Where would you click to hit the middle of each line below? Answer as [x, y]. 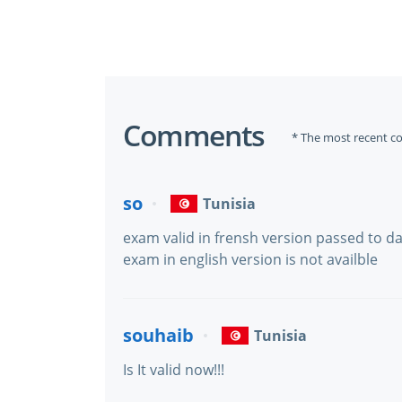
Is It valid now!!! [174, 370]
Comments [194, 135]
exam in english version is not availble [250, 259]
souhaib [158, 335]
